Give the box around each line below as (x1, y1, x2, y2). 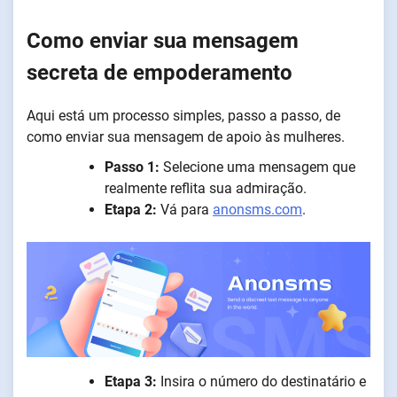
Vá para (160, 201, 213, 219)
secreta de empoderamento (27, 59, 292, 85)
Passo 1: (105, 159, 163, 176)
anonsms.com (213, 201, 302, 219)
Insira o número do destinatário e (157, 372, 366, 390)
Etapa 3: (105, 372, 157, 390)
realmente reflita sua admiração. (105, 180, 307, 198)
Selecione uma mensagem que (163, 159, 355, 176)
